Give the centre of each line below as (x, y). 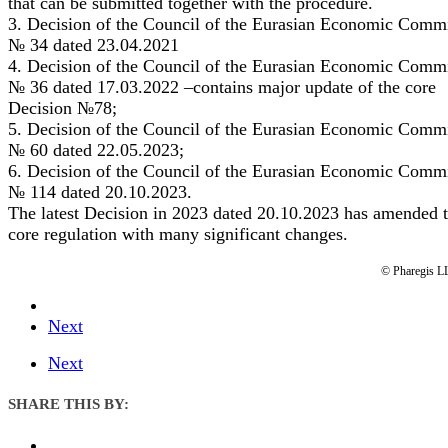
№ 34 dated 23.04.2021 (93, 44)
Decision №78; (62, 107)
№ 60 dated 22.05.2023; (96, 149)
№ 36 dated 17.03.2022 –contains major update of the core (222, 86)
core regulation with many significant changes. (178, 233)
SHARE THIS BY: (68, 403)
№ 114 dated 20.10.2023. (100, 191)
